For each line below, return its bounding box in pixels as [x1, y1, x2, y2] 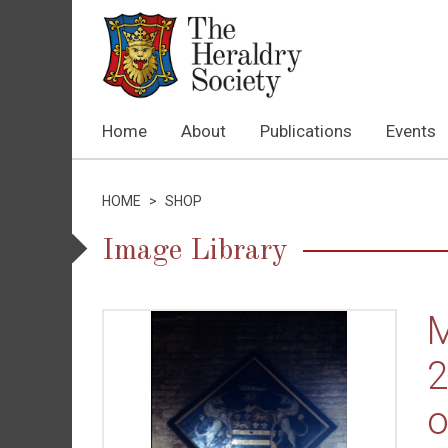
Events [386, 121, 436, 141]
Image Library [102, 236, 288, 266]
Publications [260, 121, 352, 141]
